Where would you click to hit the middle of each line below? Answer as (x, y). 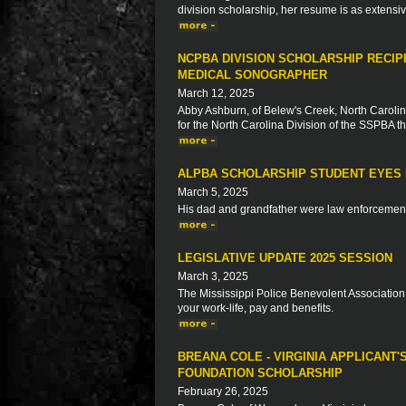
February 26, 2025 (223, 391)
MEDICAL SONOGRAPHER (252, 75)
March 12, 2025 (216, 93)
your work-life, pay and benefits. (256, 308)
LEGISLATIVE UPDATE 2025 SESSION (285, 258)
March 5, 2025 (213, 192)
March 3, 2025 (213, 276)
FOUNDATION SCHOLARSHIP (260, 373)
